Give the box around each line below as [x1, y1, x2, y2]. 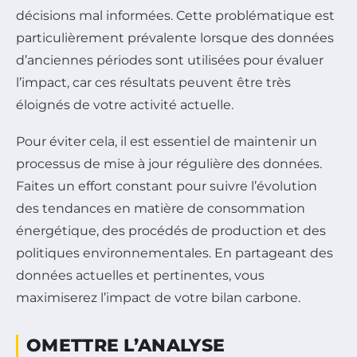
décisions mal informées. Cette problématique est [16, 7, 335, 23]
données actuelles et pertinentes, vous [16, 267, 265, 283]
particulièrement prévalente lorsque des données [16, 29, 334, 45]
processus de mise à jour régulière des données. [16, 155, 322, 171]
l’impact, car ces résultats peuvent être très [16, 74, 291, 90]
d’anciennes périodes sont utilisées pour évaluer [16, 52, 324, 68]
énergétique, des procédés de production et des [16, 222, 326, 238]
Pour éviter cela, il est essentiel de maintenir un [16, 133, 317, 149]
